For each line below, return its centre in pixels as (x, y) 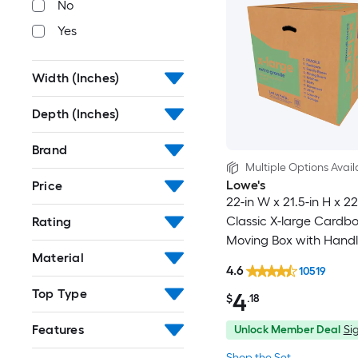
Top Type (60, 294)
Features (58, 330)
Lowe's (245, 185)
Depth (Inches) (76, 114)
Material (58, 258)
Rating (52, 222)
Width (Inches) (76, 78)
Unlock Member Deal (287, 330)
